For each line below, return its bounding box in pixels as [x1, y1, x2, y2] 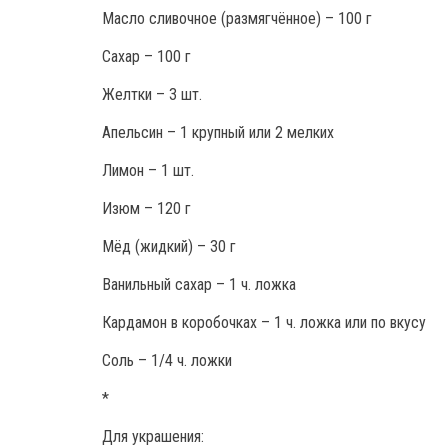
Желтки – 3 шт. [102, 84, 202, 104]
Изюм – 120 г [102, 198, 191, 218]
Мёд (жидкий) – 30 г [102, 236, 236, 256]
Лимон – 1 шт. [102, 160, 194, 180]
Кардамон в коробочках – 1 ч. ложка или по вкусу [102, 312, 426, 332]
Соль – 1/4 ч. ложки [102, 350, 232, 370]
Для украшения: [102, 426, 204, 446]
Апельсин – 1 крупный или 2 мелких [102, 122, 334, 142]
